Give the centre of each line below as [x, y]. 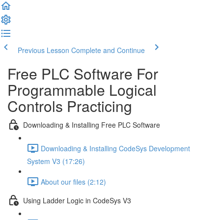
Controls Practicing [70, 106]
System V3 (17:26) [56, 161]
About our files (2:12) [73, 181]
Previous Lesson [43, 50]
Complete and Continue [108, 50]
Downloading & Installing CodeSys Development [115, 148]
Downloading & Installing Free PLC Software [92, 124]
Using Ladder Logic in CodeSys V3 [77, 200]
